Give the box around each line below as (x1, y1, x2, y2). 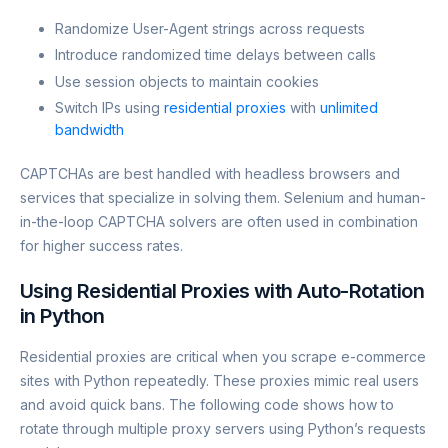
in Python (20, 303, 105, 328)
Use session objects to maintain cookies (55, 72, 319, 90)
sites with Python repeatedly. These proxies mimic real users (20, 371, 419, 389)
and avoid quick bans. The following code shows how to (20, 395, 394, 413)
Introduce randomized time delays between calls (55, 46, 376, 64)
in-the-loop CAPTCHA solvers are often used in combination (20, 212, 418, 230)
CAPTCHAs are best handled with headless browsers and (20, 164, 400, 182)
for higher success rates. (20, 236, 183, 254)
